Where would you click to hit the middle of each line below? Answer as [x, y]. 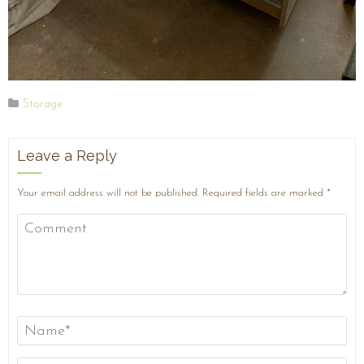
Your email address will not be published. [108, 193]
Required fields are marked [264, 193]
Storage [43, 105]
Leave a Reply [67, 156]
